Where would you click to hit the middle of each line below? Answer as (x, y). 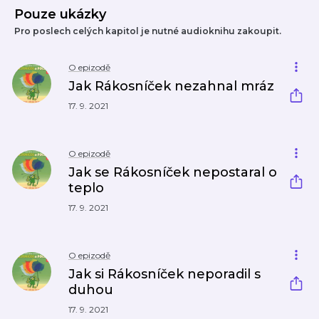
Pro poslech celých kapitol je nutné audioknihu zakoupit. (148, 31)
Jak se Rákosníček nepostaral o (173, 172)
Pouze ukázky (60, 14)
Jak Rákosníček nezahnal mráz (171, 86)
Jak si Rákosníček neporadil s (164, 274)
